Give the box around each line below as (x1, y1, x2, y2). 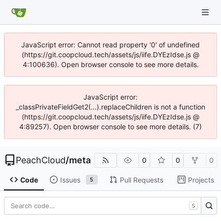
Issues (60, 175, 80, 184)
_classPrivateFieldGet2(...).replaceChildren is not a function (16, 103, 205, 111)
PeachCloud (16, 155, 66, 165)
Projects (187, 175, 214, 184)
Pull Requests (119, 175, 163, 184)
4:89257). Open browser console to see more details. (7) (19, 122, 202, 131)
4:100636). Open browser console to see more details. (22, 60, 199, 69)
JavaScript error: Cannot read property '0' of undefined (21, 40, 200, 49)
